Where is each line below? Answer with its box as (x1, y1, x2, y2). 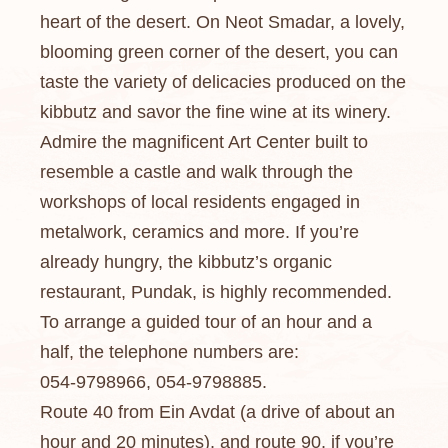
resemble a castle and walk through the (40, 162, 353, 182)
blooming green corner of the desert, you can (40, 42, 398, 62)
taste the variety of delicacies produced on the (40, 72, 406, 92)
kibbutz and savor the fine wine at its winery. (40, 102, 391, 122)
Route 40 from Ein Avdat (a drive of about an (40, 402, 395, 422)
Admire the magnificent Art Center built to (40, 132, 368, 152)
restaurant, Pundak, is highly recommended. (40, 282, 392, 302)
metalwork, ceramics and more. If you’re (40, 222, 359, 242)
